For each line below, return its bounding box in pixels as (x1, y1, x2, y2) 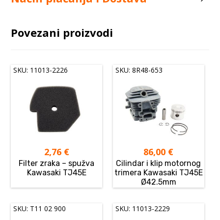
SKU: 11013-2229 (115, 204, 170, 214)
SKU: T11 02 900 (13, 204, 66, 214)
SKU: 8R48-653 (115, 65, 163, 75)
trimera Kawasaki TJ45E (114, 168, 203, 178)
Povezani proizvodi (11, 25, 113, 40)
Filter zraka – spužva (19, 159, 95, 168)
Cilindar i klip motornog (116, 159, 201, 168)
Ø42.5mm (140, 177, 176, 187)
